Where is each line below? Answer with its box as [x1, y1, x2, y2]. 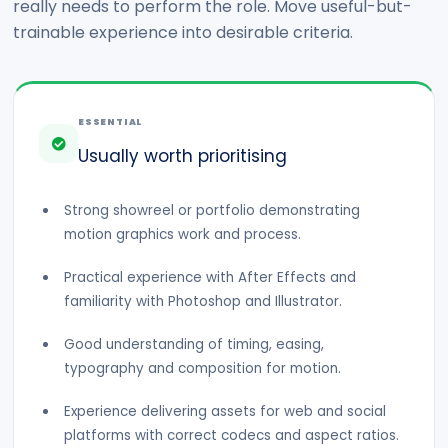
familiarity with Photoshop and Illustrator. [64, 292, 342, 311]
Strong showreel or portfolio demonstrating [64, 201, 360, 220]
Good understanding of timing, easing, [64, 335, 324, 354]
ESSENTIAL [78, 116, 143, 128]
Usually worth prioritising [78, 144, 287, 168]
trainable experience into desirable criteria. [13, 21, 353, 44]
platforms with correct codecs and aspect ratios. [64, 426, 399, 445]
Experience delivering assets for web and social [64, 402, 386, 421]
